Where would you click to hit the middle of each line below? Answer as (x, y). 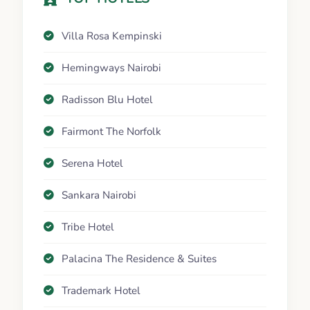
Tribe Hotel (88, 227)
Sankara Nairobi (99, 195)
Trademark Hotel (101, 291)
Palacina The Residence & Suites (139, 259)
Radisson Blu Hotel (107, 100)
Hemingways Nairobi (111, 68)
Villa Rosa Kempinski (112, 36)
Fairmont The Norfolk (111, 132)
